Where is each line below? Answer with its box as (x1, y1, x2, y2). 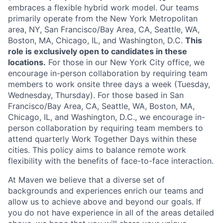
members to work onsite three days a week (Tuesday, (8, 79, 210, 89)
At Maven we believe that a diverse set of (8, 175, 165, 185)
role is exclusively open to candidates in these (8, 46, 187, 56)
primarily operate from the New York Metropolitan (8, 13, 198, 23)
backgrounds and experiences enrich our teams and (8, 186, 204, 196)
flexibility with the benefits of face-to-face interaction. (8, 156, 214, 166)
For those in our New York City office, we (46, 57, 205, 67)
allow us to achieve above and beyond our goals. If (8, 197, 201, 207)
